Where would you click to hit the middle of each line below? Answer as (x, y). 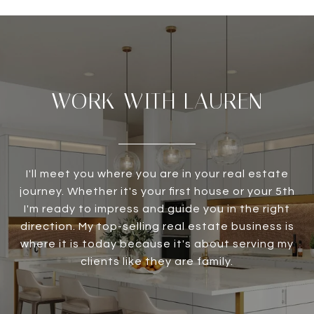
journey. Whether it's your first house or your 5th (157, 192)
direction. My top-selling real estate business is (157, 227)
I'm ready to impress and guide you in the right (157, 209)
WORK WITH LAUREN (157, 101)
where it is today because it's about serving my (157, 244)
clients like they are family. (157, 262)
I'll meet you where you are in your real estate (157, 174)
